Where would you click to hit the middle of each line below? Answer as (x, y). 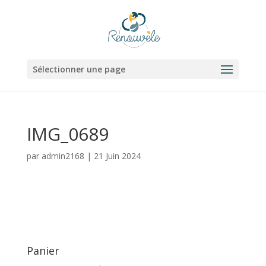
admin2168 (63, 156)
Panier (43, 251)
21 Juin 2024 (117, 156)
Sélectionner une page (79, 69)
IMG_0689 (67, 134)
